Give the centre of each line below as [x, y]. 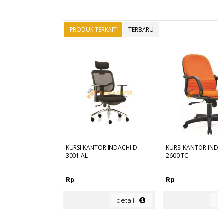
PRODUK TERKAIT [93, 30]
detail [126, 200]
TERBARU [141, 30]
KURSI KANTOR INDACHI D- [102, 148]
